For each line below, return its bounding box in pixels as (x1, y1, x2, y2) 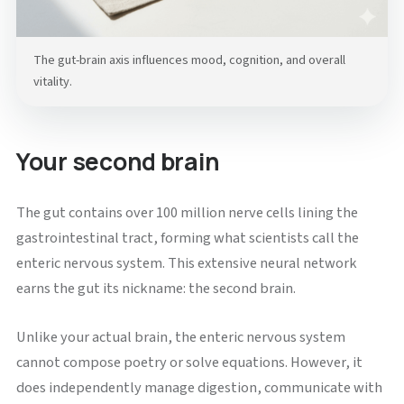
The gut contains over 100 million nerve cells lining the (15, 201, 358, 224)
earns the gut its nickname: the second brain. (15, 277, 296, 299)
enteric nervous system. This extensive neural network (15, 252, 357, 274)
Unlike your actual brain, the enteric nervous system (15, 326, 345, 348)
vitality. (33, 72, 73, 92)
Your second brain (15, 145, 220, 179)
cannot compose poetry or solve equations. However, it (15, 351, 363, 373)
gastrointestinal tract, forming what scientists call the (15, 226, 359, 249)
